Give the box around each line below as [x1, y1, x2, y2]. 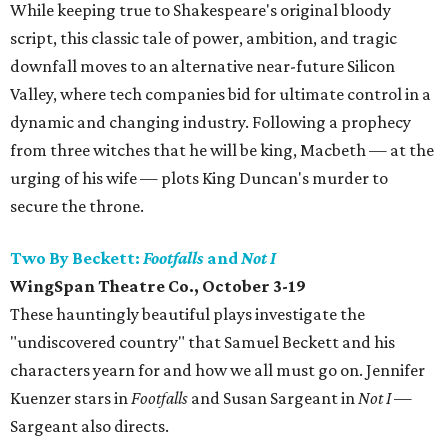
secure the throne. [10, 196, 144, 217]
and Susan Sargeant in [188, 388, 358, 409]
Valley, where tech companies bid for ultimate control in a [10, 84, 431, 105]
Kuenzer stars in [10, 388, 131, 409]
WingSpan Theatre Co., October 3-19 [10, 276, 306, 297]
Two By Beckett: [10, 248, 140, 269]
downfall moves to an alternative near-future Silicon [10, 56, 395, 77]
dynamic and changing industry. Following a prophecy [10, 112, 411, 133]
